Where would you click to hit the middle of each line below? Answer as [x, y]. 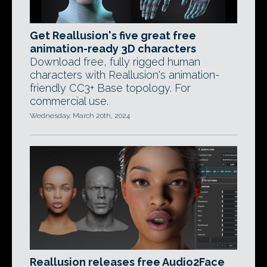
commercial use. [69, 101]
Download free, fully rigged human [115, 62]
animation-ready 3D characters [113, 49]
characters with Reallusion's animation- [125, 75]
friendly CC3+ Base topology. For [110, 88]
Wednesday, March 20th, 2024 [80, 116]
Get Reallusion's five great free [113, 35]
